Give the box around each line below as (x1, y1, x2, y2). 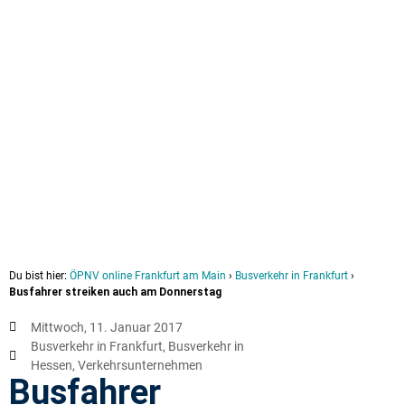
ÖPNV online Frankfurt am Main (70, 268, 226, 282)
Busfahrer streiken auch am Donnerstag (9, 285, 221, 298)
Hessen (31, 357, 72, 372)
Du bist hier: (9, 268, 70, 282)
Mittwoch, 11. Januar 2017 (31, 319, 183, 334)
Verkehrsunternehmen (78, 357, 202, 372)
